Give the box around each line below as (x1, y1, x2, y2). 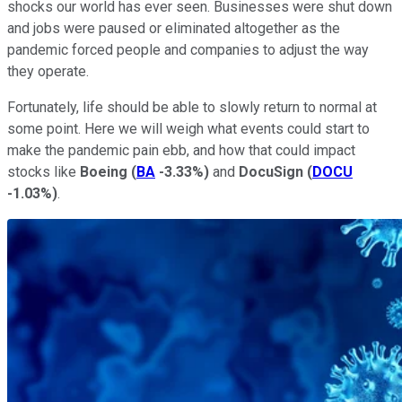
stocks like (7, 162, 80, 180)
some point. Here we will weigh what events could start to (7, 119, 370, 137)
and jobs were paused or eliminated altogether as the (7, 19, 340, 37)
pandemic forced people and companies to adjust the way (7, 40, 369, 58)
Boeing (80, 162, 131, 180)
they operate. (7, 62, 89, 80)
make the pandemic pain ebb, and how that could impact (7, 141, 355, 159)
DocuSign (239, 162, 307, 180)
